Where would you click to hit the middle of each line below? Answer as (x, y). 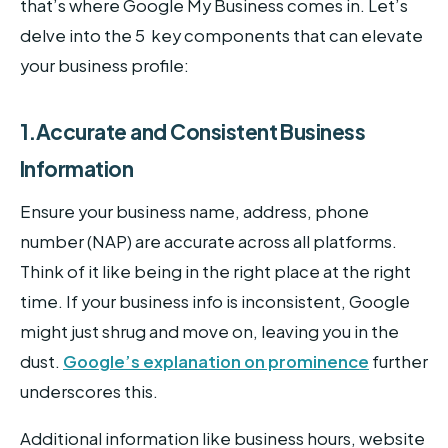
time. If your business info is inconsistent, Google (215, 301)
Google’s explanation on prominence (216, 361)
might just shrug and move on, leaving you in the (209, 331)
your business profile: (104, 65)
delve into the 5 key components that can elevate (221, 35)
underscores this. (89, 391)
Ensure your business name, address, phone (194, 211)
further (398, 361)
